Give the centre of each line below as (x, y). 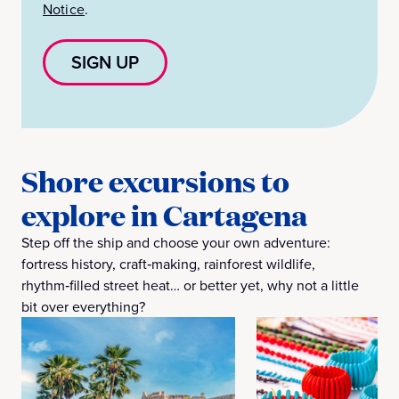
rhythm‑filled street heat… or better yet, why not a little (190, 285)
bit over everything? (83, 306)
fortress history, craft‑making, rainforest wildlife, (168, 264)
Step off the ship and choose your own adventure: (176, 242)
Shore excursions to (155, 181)
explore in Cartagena (164, 215)
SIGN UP (105, 62)
